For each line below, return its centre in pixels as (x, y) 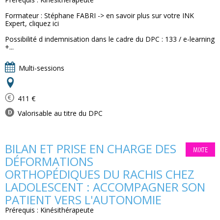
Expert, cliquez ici (32, 23)
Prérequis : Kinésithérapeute (49, 210)
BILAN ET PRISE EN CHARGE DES (91, 149)
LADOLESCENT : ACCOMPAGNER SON (105, 187)
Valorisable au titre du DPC (59, 113)
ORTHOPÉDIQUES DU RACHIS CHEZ (100, 174)
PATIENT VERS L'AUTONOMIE (83, 200)
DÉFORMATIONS (49, 161)
